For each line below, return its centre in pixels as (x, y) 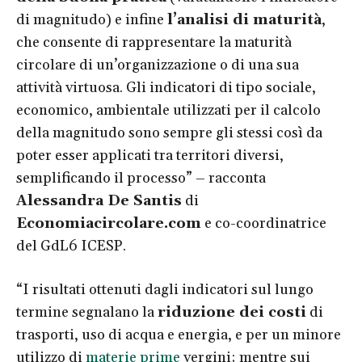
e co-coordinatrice (264, 223)
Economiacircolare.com (109, 223)
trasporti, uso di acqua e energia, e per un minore (179, 335)
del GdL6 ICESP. (71, 246)
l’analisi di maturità (244, 19)
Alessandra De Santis (99, 200)
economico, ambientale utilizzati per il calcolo (168, 110)
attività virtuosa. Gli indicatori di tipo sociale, (166, 87)
